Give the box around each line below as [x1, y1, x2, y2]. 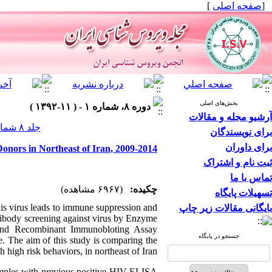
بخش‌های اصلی [200, 100, 238, 106]
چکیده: [130, 184, 157, 194]
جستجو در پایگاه [199, 233, 239, 239]
